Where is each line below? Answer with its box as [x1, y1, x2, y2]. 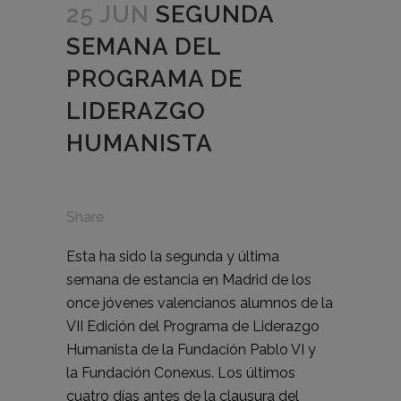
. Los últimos [211, 364, 295, 381]
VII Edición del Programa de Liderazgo [66, 318, 320, 335]
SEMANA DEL [66, 33, 221, 60]
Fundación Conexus [81, 364, 211, 381]
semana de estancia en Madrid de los [66, 271, 311, 288]
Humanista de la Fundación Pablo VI [66, 341, 304, 358]
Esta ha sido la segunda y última [66, 248, 279, 265]
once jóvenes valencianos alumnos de [66, 294, 321, 311]
